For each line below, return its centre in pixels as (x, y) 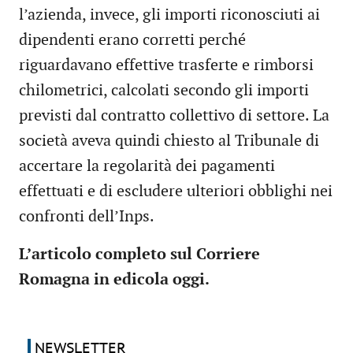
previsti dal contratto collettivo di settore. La (174, 116)
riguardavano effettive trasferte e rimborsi (166, 66)
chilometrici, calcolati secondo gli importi (164, 91)
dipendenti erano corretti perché (132, 41)
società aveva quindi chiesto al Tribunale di (169, 141)
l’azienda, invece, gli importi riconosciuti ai (169, 15)
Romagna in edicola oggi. (114, 280)
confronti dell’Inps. (87, 217)
